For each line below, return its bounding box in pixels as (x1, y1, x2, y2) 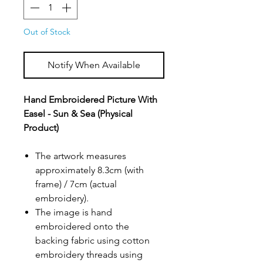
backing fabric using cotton (35, 234, 150, 246)
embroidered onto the (35, 220, 129, 232)
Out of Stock (23, 26, 70, 37)
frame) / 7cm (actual (35, 178, 117, 190)
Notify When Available (48, 59, 140, 70)
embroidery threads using (35, 248, 143, 260)
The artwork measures (35, 150, 126, 161)
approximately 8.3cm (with (35, 164, 144, 176)
